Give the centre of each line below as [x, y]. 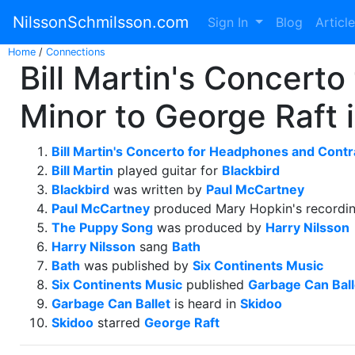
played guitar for [168, 170]
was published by [136, 265]
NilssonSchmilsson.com [101, 22]
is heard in [205, 303]
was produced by [209, 227]
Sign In [230, 22]
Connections [76, 52]
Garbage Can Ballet [111, 303]
